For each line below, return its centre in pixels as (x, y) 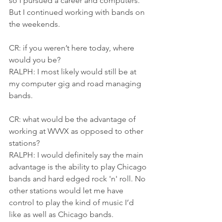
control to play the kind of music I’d (72, 202)
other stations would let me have (67, 190)
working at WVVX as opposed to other (77, 131)
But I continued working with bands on (78, 12)
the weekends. (34, 24)
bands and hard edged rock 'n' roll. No (78, 178)
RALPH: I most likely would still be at (74, 71)
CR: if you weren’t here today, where (73, 48)
